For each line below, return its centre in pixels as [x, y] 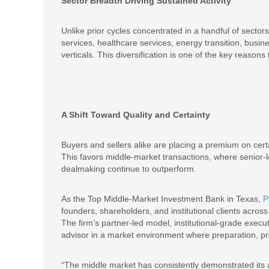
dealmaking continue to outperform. [129, 169]
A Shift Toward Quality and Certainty [136, 115]
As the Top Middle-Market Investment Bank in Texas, [162, 199]
